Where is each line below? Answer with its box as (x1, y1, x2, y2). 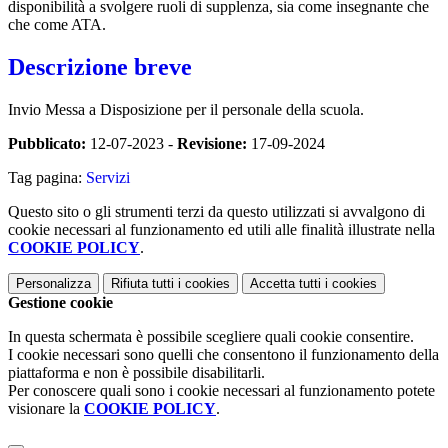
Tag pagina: (8, 168, 86, 186)
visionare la (8, 399, 84, 417)
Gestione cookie (8, 293, 113, 311)
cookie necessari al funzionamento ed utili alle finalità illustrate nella (8, 220, 435, 238)
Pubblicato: (8, 134, 86, 152)
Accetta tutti (250, 275, 321, 291)
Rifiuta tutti (111, 275, 174, 291)
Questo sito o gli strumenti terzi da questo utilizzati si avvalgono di (8, 202, 425, 220)
